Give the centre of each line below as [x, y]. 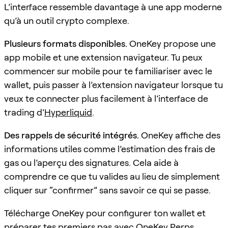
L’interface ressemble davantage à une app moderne [113, 7]
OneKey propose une [172, 43]
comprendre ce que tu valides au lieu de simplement [112, 176]
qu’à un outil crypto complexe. [67, 20]
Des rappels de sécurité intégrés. [72, 135]
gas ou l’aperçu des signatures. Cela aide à [91, 162]
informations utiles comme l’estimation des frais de [110, 149]
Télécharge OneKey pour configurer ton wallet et [105, 213]
